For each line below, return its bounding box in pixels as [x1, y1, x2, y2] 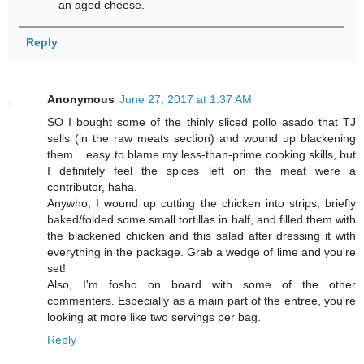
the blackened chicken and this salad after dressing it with [47, 228, 356, 242]
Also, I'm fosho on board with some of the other [47, 277, 356, 291]
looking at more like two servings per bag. [47, 310, 261, 323]
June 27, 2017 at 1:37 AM [119, 92, 252, 106]
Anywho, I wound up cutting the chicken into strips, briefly [47, 196, 356, 210]
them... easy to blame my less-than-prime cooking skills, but [47, 147, 356, 161]
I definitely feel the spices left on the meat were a [47, 163, 356, 177]
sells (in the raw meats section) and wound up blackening [47, 131, 356, 145]
